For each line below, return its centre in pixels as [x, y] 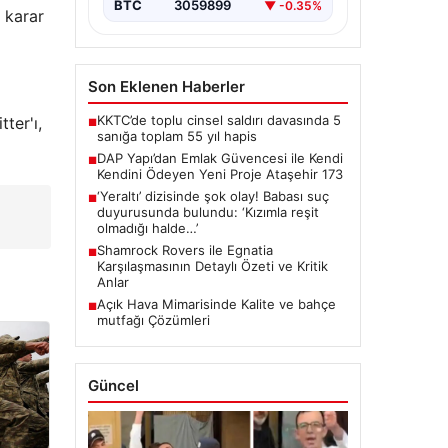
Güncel [113, 386]
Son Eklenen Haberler [166, 87]
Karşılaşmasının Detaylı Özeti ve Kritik [212, 266]
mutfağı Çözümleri [153, 320]
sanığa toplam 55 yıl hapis [176, 136]
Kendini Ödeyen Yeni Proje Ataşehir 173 [219, 174]
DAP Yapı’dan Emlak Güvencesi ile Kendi [219, 158]
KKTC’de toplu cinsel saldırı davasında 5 [218, 120]
